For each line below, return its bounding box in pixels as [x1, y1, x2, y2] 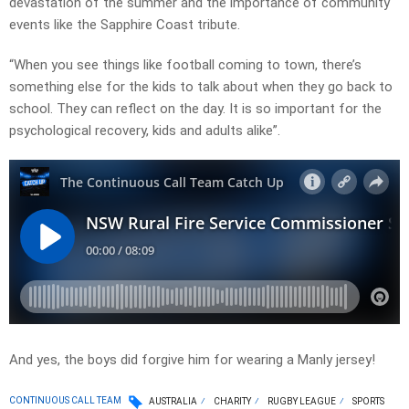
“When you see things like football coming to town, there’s [9, 56, 362, 73]
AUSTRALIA [149, 395, 197, 406]
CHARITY [214, 395, 251, 406]
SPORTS [352, 395, 384, 406]
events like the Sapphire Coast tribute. [9, 16, 240, 33]
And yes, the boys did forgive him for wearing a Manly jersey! [9, 351, 375, 368]
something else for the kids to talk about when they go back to [9, 78, 393, 95]
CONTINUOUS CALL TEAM [9, 395, 121, 406]
